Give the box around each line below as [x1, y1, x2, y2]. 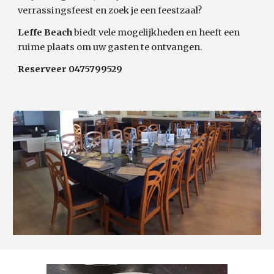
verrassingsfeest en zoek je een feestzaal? [18, 5, 204, 16]
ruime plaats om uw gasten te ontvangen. [18, 42, 203, 53]
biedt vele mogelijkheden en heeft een [74, 27, 240, 38]
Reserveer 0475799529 [18, 64, 125, 75]
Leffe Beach [18, 27, 75, 38]
